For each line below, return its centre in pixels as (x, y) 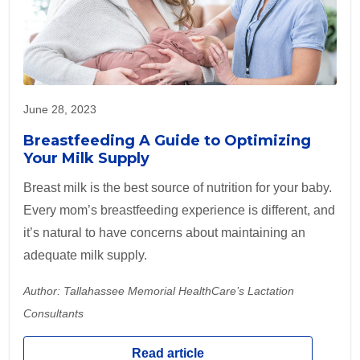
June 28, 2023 (60, 110)
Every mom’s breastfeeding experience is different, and (179, 211)
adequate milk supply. (85, 256)
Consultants (53, 314)
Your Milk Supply (86, 159)
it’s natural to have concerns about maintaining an (164, 233)
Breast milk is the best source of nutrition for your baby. (178, 188)
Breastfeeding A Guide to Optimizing (167, 141)
